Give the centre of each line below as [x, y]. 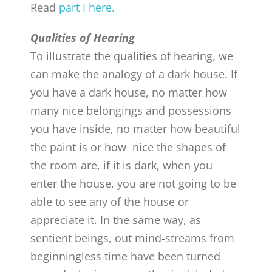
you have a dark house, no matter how [129, 92]
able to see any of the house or [110, 201]
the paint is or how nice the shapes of [128, 147]
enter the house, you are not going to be [134, 183]
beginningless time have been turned [126, 256]
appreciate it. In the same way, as [116, 219]
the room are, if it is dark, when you [122, 165]
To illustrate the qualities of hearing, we [132, 56]
